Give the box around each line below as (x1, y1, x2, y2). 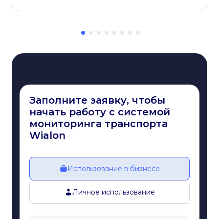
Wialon (29, 130, 66, 142)
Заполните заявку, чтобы (29, 94, 165, 107)
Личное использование (72, 188, 155, 197)
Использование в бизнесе (67, 164, 160, 174)
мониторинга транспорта (29, 118, 168, 130)
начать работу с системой (29, 106, 170, 118)
